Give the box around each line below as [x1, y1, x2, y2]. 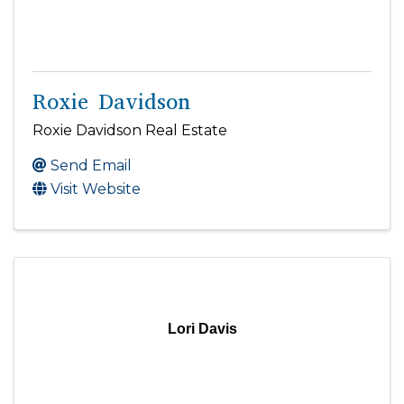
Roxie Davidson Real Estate [32, 121, 227, 139]
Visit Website [50, 179, 141, 197]
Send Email [50, 156, 132, 174]
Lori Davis [167, 320, 237, 336]
